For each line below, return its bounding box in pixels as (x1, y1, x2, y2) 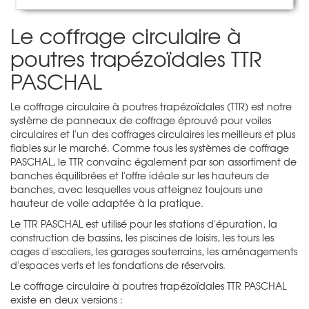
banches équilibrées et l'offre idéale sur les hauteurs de (10, 168, 269, 182)
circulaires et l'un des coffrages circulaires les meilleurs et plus (10, 126, 295, 141)
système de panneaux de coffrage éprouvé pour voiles (10, 112, 271, 127)
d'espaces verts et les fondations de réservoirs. (10, 257, 226, 272)
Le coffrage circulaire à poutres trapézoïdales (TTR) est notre (10, 99, 292, 113)
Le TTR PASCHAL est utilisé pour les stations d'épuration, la (10, 216, 277, 230)
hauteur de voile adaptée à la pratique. (10, 195, 203, 210)
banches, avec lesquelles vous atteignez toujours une (10, 181, 263, 196)
